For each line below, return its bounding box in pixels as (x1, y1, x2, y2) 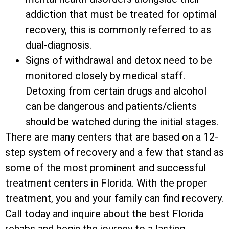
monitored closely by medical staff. (26, 70, 185, 82)
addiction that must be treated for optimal (26, 8, 217, 21)
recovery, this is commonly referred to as (26, 24, 211, 36)
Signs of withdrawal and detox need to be (26, 54, 212, 67)
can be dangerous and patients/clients (26, 100, 197, 113)
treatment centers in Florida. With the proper (5, 177, 207, 190)
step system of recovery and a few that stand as (5, 146, 224, 159)
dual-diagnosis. (26, 39, 91, 52)
